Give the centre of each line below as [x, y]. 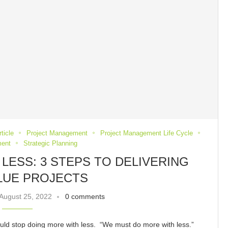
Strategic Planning [50, 143]
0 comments [85, 196]
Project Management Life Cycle [147, 133]
